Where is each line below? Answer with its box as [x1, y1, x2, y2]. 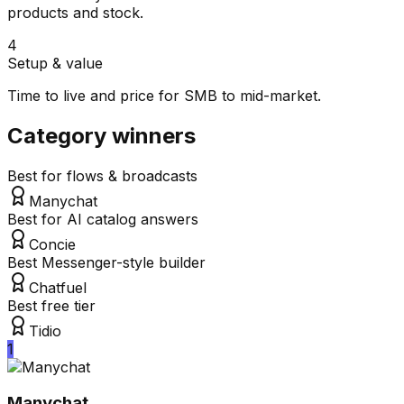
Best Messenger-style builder [7, 252, 206, 271]
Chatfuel [29, 278, 87, 297]
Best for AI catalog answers [7, 209, 198, 228]
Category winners [7, 122, 196, 149]
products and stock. [7, 3, 143, 22]
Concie [29, 234, 76, 253]
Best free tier [7, 296, 96, 315]
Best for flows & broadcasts [7, 166, 197, 185]
